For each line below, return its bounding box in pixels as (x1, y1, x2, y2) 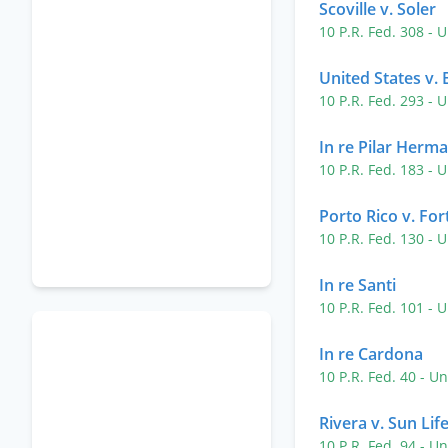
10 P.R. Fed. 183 (319, 160, 428, 179)
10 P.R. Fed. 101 (319, 298, 428, 317)
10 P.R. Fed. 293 (319, 91, 428, 110)
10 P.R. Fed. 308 (319, 22, 428, 41)
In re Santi (319, 274, 396, 296)
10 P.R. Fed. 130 (319, 229, 428, 248)
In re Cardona (319, 343, 423, 365)
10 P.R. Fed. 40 (319, 367, 420, 386)
